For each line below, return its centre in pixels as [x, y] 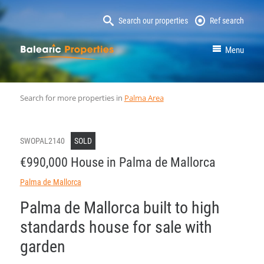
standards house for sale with [116, 227]
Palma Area [144, 98]
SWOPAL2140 [42, 141]
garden [42, 246]
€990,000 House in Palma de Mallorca [118, 162]
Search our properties [153, 21]
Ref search [227, 21]
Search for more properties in [72, 98]
